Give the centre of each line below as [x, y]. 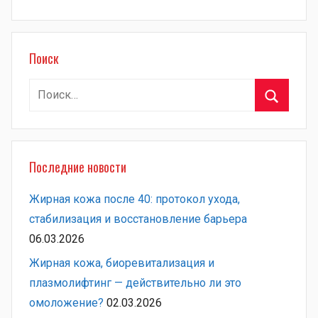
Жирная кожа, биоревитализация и [122, 263]
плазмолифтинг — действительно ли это [135, 283]
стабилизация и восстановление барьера [138, 219]
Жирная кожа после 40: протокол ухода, [135, 199]
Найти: [45, 87]
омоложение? [66, 303]
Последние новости [78, 166]
